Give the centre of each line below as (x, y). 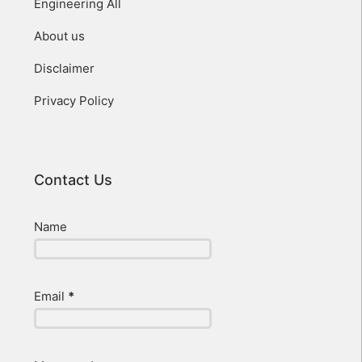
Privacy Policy (74, 100)
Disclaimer (64, 68)
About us (59, 36)
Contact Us (73, 179)
